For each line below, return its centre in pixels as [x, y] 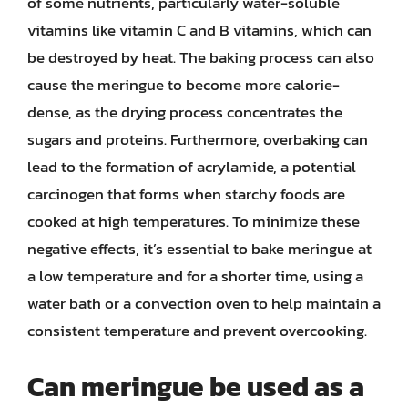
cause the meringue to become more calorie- [184, 85]
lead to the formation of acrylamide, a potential [192, 167]
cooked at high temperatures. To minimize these [194, 221]
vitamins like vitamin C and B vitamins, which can [199, 30]
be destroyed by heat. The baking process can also [201, 57]
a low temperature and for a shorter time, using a [195, 276]
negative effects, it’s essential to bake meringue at [199, 249]
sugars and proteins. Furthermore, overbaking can [198, 139]
